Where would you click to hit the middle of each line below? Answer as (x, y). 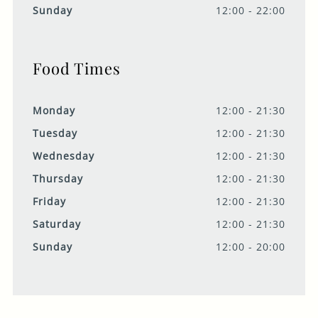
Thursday (57, 179)
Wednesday (63, 156)
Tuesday (55, 133)
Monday (54, 111)
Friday (49, 202)
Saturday (56, 224)
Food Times (76, 68)
